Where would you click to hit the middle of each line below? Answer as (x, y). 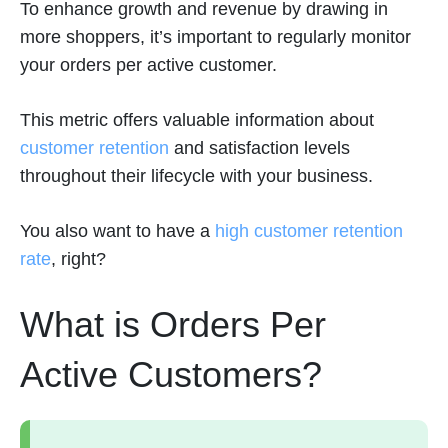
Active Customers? (171, 374)
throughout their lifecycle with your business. (196, 176)
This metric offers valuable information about (197, 120)
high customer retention (309, 231)
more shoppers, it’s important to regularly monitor (215, 37)
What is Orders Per (173, 324)
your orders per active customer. (148, 65)
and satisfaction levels (259, 148)
